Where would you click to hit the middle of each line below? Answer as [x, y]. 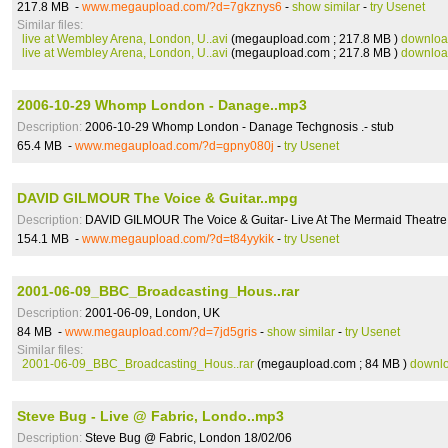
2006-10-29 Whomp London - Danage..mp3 [162, 105]
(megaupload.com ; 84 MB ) [332, 364]
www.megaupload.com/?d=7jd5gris [161, 332]
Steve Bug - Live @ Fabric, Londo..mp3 [150, 416]
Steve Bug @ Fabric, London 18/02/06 [187, 438]
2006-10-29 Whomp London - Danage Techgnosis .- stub [238, 127]
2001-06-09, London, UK [151, 313]
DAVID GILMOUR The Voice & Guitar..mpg [157, 198]
